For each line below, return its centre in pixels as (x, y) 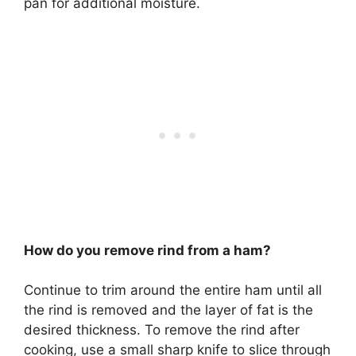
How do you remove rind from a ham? (147, 250)
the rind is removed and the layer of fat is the (168, 310)
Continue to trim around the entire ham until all (173, 290)
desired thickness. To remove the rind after (162, 330)
